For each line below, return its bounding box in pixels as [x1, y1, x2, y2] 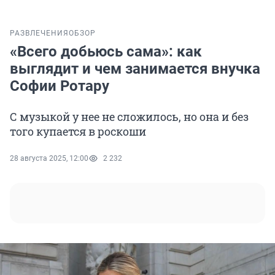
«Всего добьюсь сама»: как [10, 43, 202, 61]
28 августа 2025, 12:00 [10, 154, 88, 163]
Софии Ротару [10, 77, 109, 95]
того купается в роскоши [10, 124, 146, 139]
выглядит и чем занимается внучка [10, 60, 260, 78]
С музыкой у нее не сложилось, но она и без [10, 109, 249, 125]
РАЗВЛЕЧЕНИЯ [10, 29, 69, 38]
